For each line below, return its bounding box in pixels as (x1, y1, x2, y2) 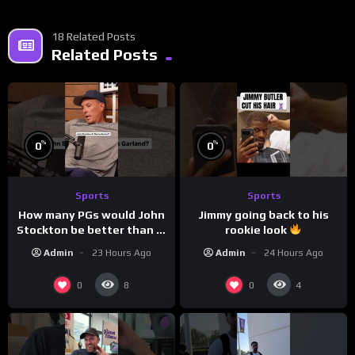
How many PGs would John (18, 208, 165, 221)
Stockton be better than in (17, 223, 166, 236)
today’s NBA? (54, 238, 129, 251)
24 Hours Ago (264, 246, 323, 258)
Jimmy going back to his (198, 208, 329, 221)
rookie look (224, 223, 289, 236)
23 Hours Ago (92, 246, 151, 258)
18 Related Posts (52, 29, 136, 43)
